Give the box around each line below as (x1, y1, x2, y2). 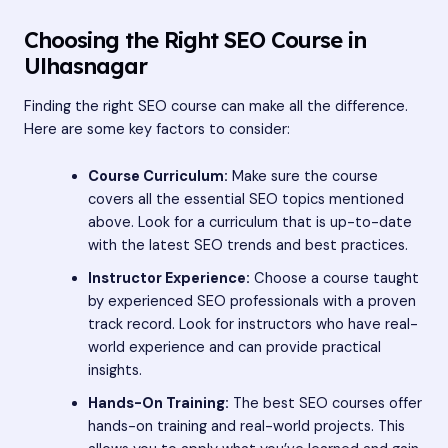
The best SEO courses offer (228, 393, 422, 413)
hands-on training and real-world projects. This (87, 416, 405, 436)
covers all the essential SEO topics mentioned (87, 189, 404, 209)
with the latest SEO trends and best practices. (87, 235, 408, 255)
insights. (87, 360, 142, 380)
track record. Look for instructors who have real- (87, 314, 418, 334)
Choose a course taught (249, 268, 419, 288)
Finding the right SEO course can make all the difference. (24, 97, 408, 117)
